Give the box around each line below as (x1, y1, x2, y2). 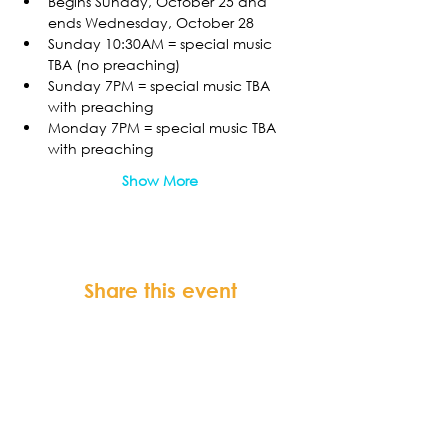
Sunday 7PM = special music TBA (48, 76, 274, 95)
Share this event (83, 279, 237, 302)
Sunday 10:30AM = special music (48, 34, 276, 53)
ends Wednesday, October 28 (48, 13, 254, 32)
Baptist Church (120, 420, 240, 439)
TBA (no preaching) (48, 55, 180, 74)
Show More (122, 171, 198, 190)
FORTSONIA (136, 404, 224, 423)
